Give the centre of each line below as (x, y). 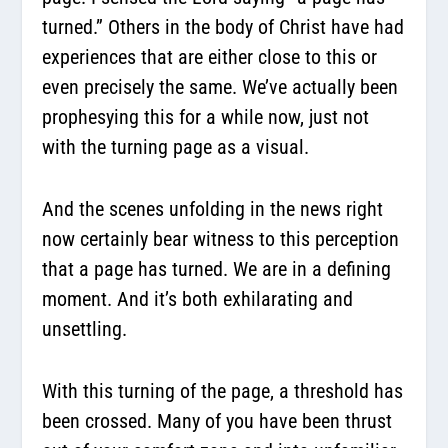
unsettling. (87, 328)
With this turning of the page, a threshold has (223, 390)
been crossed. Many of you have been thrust (217, 420)
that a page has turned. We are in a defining (217, 268)
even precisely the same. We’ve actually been (220, 86)
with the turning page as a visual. (178, 146)
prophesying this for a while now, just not (206, 116)
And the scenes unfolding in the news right (213, 208)
